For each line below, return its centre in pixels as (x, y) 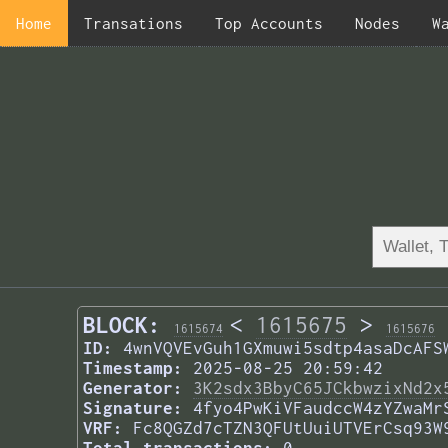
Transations (133, 23)
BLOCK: (122, 325)
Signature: (133, 408)
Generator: (133, 388)
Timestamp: (133, 368)
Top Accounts (269, 23)
